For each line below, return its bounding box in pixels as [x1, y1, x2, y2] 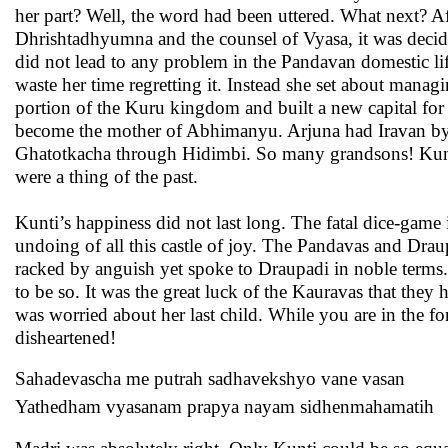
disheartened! [15, 327, 116, 348]
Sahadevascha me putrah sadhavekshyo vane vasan [15, 368, 405, 389]
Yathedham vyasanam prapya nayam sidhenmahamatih [15, 396, 434, 417]
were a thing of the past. [15, 166, 198, 187]
